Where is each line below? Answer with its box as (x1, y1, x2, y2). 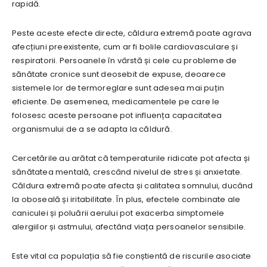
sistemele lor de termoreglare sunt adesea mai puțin (12, 82, 225, 94)
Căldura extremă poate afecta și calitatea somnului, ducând (12, 179, 253, 191)
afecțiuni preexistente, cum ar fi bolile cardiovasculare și (12, 41, 238, 52)
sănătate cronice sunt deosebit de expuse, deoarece (12, 68, 226, 80)
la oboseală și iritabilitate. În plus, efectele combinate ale (12, 193, 241, 205)
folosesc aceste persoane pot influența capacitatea (12, 109, 222, 121)
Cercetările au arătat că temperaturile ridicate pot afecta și (12, 152, 250, 164)
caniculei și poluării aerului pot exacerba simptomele (12, 207, 225, 219)
